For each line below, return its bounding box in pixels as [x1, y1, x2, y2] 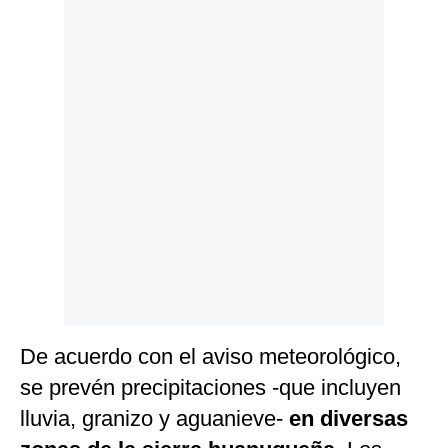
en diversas [289, 406, 408, 432]
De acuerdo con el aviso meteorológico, [20, 344, 401, 370]
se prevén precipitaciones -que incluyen [20, 375, 401, 401]
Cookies [23, 49, 73, 64]
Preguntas [23, 81, 86, 96]
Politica [23, 19, 70, 34]
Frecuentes [23, 96, 91, 111]
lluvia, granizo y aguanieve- [20, 406, 289, 432]
